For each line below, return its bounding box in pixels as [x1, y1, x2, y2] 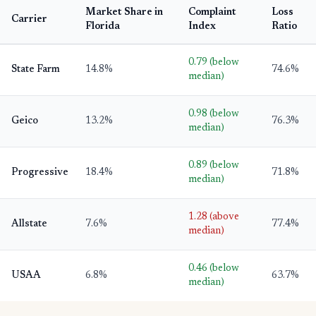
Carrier [11, 15, 47, 25]
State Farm [11, 65, 60, 75]
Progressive [11, 168, 68, 178]
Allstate [11, 219, 47, 229]
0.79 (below [188, 58, 239, 68]
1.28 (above [188, 212, 239, 222]
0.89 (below [188, 161, 239, 171]
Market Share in [85, 8, 163, 18]
